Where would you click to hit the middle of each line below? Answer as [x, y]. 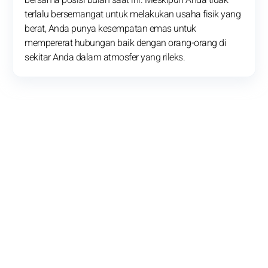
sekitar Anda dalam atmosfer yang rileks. [105, 58]
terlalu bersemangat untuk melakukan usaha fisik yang [133, 15]
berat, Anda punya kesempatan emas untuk [110, 29]
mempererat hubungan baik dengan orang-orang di [125, 43]
